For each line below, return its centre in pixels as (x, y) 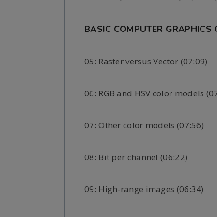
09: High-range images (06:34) (144, 189)
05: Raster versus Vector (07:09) (146, 61)
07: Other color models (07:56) (144, 125)
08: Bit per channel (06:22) (136, 157)
